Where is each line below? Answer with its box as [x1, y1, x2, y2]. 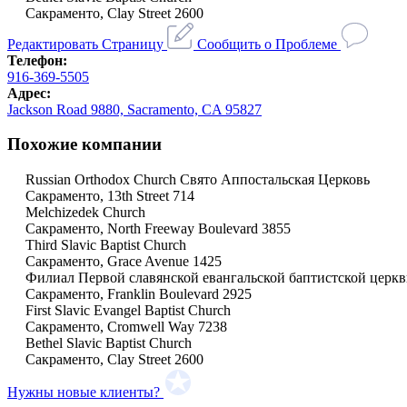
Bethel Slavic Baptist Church [25, 335, 192, 352]
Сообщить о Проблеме [197, 35, 337, 52]
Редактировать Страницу [7, 35, 164, 52]
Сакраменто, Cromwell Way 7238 [25, 319, 227, 335]
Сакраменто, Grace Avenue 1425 [25, 253, 222, 270]
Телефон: [7, 52, 67, 68]
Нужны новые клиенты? [7, 384, 160, 401]
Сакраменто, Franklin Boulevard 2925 [25, 286, 252, 303]
